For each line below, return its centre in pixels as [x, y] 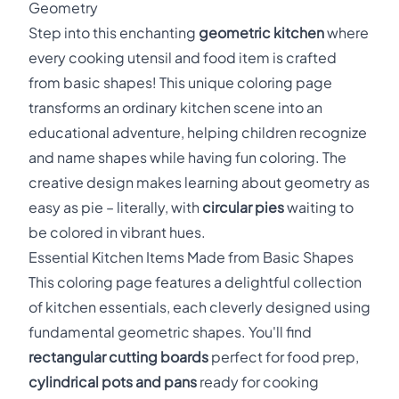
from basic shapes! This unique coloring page [180, 82]
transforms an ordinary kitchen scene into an [175, 107]
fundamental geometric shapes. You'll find [170, 332]
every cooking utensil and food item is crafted [183, 57]
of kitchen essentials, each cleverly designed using [199, 307]
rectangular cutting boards [118, 357]
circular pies [243, 207]
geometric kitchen [261, 33]
